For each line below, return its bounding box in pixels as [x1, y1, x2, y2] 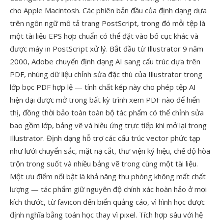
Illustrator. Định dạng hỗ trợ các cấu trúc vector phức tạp [10, 133, 200, 143]
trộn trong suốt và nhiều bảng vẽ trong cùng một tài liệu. [10, 159, 198, 168]
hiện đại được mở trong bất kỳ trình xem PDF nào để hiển [10, 95, 200, 105]
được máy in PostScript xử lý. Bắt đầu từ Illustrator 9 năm [10, 44, 203, 54]
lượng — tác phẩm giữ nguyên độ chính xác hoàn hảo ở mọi [10, 184, 207, 194]
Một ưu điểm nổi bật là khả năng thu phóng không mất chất [10, 171, 206, 181]
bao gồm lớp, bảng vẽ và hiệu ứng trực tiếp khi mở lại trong [10, 120, 207, 130]
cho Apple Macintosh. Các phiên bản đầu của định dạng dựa [10, 5, 207, 15]
